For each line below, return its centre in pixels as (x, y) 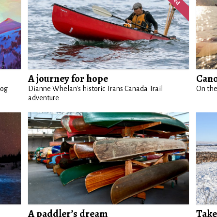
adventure (44, 98)
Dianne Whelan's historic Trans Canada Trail (96, 88)
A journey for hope (68, 78)
